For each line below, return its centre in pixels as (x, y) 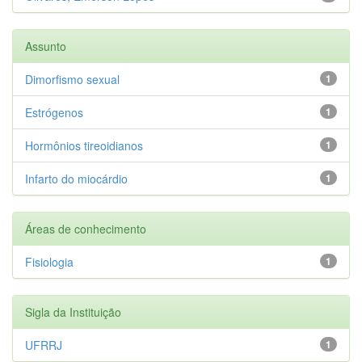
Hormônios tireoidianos (84, 145)
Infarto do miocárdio (76, 178)
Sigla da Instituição (73, 311)
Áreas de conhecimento (86, 228)
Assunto (46, 46)
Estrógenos (54, 112)
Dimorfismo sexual (72, 79)
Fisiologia (49, 261)
